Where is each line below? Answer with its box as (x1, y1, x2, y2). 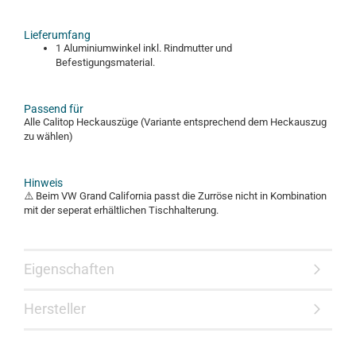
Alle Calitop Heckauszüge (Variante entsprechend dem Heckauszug (24, 116, 327, 128)
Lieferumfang (24, 29, 91, 41)
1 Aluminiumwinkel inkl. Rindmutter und (56, 42, 232, 54)
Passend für (24, 103, 83, 115)
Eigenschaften (24, 261, 114, 277)
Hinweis (24, 176, 63, 189)
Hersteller (24, 300, 86, 317)
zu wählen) (24, 130, 73, 142)
